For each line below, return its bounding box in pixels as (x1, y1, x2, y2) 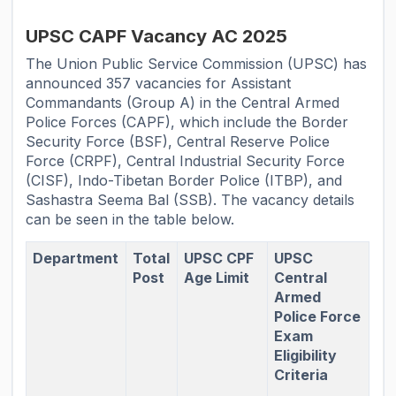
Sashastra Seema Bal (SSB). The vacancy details (26, 191, 355, 209)
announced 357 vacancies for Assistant (26, 74, 292, 93)
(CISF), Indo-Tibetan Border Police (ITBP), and (26, 171, 343, 190)
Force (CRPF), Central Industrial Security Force (26, 152, 346, 171)
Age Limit (184, 269, 250, 287)
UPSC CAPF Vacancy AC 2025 (26, 24, 288, 47)
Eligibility (274, 346, 338, 365)
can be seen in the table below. (26, 210, 235, 229)
